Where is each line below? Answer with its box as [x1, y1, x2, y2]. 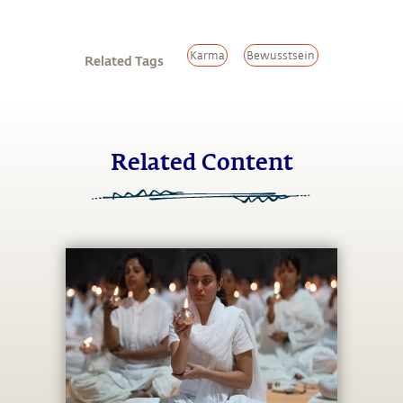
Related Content [110, 153, 293, 175]
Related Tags [84, 51, 164, 69]
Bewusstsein [246, 49, 316, 62]
